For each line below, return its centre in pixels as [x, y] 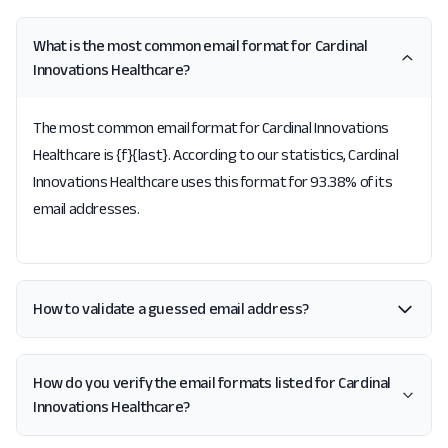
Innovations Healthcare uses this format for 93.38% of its [213, 181]
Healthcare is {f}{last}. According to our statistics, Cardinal [216, 154]
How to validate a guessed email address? [171, 308]
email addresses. [86, 208]
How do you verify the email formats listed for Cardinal [212, 382]
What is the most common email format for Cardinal [200, 45]
